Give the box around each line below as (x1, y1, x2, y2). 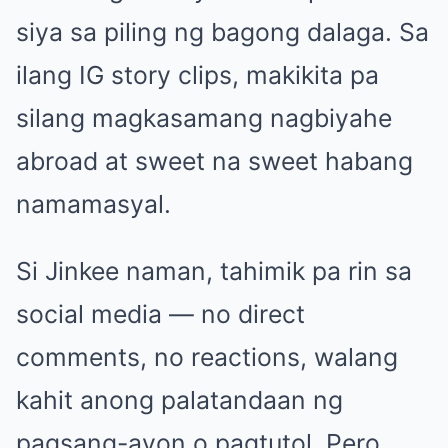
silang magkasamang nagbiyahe (16, 102, 392, 133)
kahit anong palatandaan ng (16, 384, 343, 415)
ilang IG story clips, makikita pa (16, 59, 379, 90)
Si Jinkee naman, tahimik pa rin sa (16, 255, 412, 286)
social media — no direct (16, 298, 305, 329)
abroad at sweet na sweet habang (16, 145, 413, 176)
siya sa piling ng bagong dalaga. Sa (16, 16, 429, 47)
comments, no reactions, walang (16, 341, 398, 372)
